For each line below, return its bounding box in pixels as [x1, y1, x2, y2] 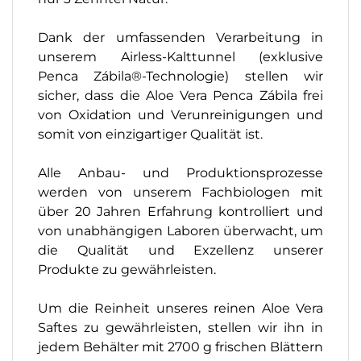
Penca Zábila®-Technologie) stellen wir [38, 68, 323, 84]
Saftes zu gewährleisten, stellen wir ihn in [38, 319, 323, 335]
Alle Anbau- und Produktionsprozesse [38, 164, 323, 180]
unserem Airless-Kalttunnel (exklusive [38, 48, 323, 64]
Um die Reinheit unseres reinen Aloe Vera [38, 300, 323, 316]
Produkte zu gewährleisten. [38, 261, 216, 277]
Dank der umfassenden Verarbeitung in [38, 29, 323, 45]
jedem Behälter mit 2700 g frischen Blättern [38, 338, 323, 355]
